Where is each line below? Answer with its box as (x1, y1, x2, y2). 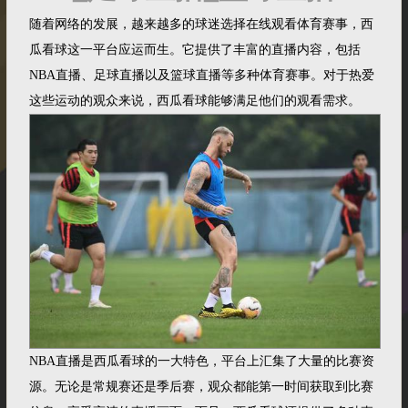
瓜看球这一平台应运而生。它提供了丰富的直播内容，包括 (29, 43, 362, 57)
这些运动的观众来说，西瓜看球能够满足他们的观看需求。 (29, 94, 362, 108)
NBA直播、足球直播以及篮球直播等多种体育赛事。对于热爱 (29, 68, 375, 83)
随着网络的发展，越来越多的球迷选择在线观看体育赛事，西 (29, 17, 374, 32)
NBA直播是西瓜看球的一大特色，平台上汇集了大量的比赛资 (29, 353, 375, 368)
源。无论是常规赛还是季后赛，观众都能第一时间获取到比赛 (29, 379, 374, 393)
